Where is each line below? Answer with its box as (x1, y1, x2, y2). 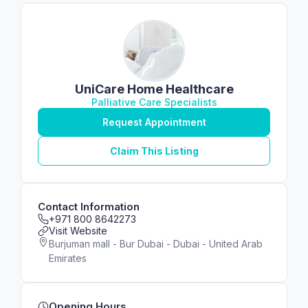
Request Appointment (102, 116, 206, 128)
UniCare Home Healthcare (74, 82, 234, 96)
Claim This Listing (109, 145, 199, 157)
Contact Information (38, 200, 140, 213)
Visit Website (49, 225, 107, 236)
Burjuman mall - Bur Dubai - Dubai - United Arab (49, 238, 263, 250)
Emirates (49, 252, 87, 264)
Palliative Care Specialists (91, 96, 217, 108)
